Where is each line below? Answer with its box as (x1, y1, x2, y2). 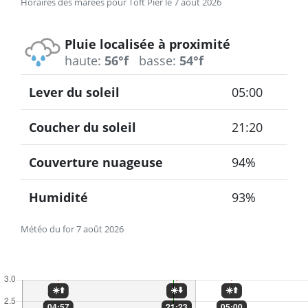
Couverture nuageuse (29, 154, 163, 171)
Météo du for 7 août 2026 (21, 223, 124, 236)
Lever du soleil (29, 84, 120, 101)
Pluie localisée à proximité (65, 36, 230, 53)
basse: (138, 52, 176, 69)
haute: (65, 52, 101, 69)
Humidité (29, 189, 88, 206)
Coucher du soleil (29, 119, 136, 136)
